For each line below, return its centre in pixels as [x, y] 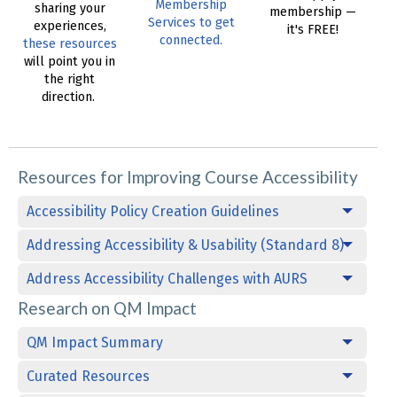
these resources [70, 44]
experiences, [70, 27]
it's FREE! [313, 30]
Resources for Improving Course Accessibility [188, 177]
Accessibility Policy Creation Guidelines [153, 212]
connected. [191, 41]
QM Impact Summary [95, 343]
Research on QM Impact [107, 308]
